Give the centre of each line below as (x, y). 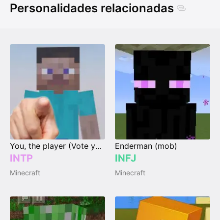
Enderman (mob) (146, 146)
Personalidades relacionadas (92, 8)
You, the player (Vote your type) (98, 146)
